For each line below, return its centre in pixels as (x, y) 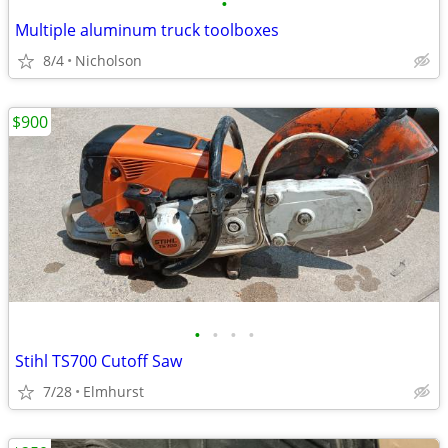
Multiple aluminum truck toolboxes (147, 30)
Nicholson (108, 60)
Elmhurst (113, 391)
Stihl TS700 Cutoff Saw (98, 361)
